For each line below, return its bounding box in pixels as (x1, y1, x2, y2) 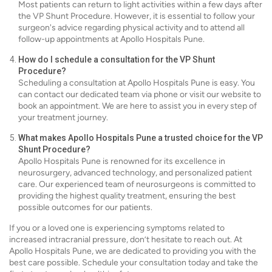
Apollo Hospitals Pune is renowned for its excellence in (18, 156, 225, 166)
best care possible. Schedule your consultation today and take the (9, 257, 258, 268)
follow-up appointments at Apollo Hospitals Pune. (18, 34, 205, 44)
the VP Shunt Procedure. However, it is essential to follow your (18, 11, 255, 21)
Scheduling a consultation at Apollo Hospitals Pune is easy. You (18, 78, 255, 88)
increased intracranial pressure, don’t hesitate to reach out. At (9, 234, 242, 245)
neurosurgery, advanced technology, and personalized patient (18, 168, 252, 178)
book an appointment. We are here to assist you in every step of (18, 101, 257, 111)
